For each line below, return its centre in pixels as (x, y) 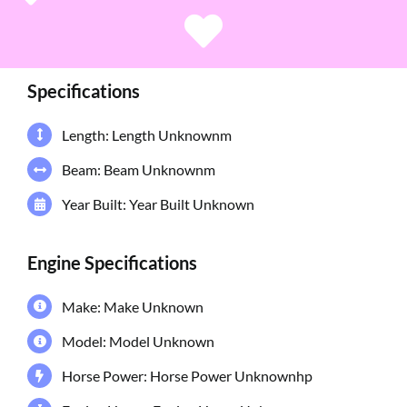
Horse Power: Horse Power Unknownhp (188, 376)
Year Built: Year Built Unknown (159, 204)
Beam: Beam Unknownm (139, 170)
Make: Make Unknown (133, 306)
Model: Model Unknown (139, 342)
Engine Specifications (112, 262)
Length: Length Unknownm (147, 134)
